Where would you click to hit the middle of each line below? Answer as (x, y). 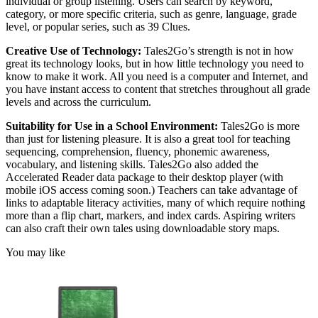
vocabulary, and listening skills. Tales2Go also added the (132, 165)
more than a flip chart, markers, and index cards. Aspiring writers (150, 216)
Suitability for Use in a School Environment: (113, 126)
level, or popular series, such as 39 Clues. (98, 27)
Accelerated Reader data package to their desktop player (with (144, 177)
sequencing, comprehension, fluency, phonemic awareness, (138, 152)
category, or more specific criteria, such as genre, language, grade (151, 14)
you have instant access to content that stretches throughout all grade (158, 89)
